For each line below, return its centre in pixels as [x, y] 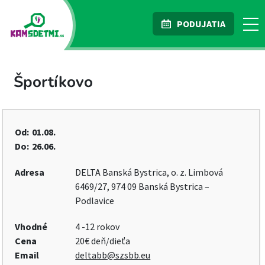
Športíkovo [53, 82]
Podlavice [95, 201]
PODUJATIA [201, 24]
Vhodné [31, 227]
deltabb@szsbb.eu [113, 255]
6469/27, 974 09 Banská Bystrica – [143, 186]
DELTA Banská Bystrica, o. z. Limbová [149, 172]
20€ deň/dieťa [103, 241]
